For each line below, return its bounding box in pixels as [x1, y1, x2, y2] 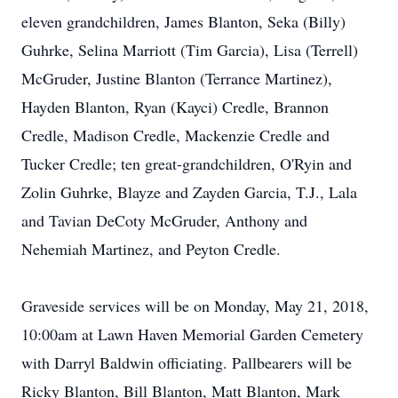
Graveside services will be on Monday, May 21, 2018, [21, 295, 369, 316]
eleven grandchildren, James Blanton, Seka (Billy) [21, 11, 346, 32]
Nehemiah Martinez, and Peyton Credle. [21, 238, 281, 259]
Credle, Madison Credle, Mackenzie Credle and [21, 124, 330, 146]
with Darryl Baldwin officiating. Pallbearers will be [21, 352, 352, 373]
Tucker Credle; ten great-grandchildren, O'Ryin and [21, 153, 352, 174]
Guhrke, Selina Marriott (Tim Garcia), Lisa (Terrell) [21, 39, 358, 60]
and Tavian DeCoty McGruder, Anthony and [21, 210, 307, 231]
